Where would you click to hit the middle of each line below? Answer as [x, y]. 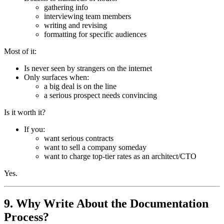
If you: [34, 129]
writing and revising [75, 25]
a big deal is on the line [80, 86]
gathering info [66, 7]
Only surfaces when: [56, 77]
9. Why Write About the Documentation [106, 204]
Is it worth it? [25, 112]
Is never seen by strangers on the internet [88, 68]
